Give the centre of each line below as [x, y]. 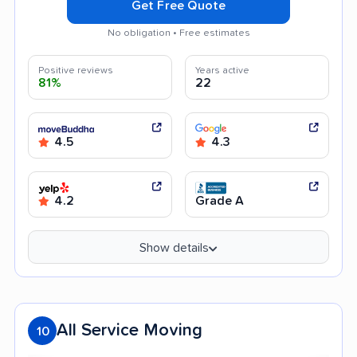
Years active [222, 71]
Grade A [220, 200]
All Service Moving [129, 330]
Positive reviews [76, 71]
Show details [174, 247]
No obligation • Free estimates [178, 33]
